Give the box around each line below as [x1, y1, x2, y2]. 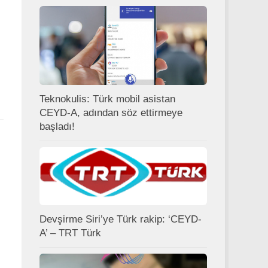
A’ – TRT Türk [39, 227, 101, 239]
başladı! [39, 120, 75, 132]
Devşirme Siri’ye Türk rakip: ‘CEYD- [39, 214, 202, 226]
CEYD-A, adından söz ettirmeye [39, 106, 182, 118]
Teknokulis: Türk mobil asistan [39, 93, 175, 105]
